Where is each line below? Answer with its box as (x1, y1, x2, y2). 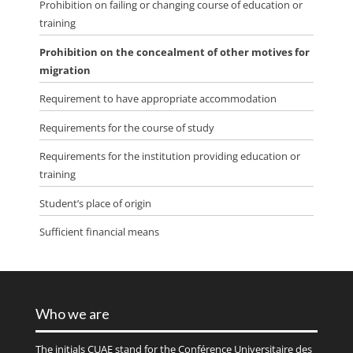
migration (39, 62, 91, 77)
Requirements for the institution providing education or (39, 149, 300, 164)
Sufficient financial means (39, 225, 159, 240)
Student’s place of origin (39, 195, 151, 210)
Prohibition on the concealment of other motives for (39, 44, 310, 59)
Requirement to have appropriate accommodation (39, 91, 277, 106)
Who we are (35, 305, 110, 323)
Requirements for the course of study (39, 120, 214, 135)
